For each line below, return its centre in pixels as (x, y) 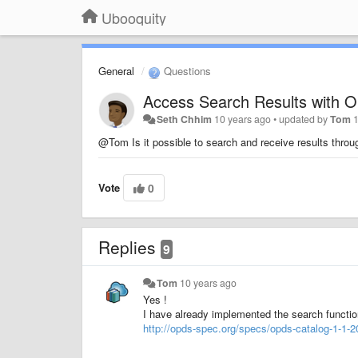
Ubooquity (134, 18)
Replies (129, 247)
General (116, 71)
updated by (305, 119)
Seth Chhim (185, 119)
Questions (186, 71)
